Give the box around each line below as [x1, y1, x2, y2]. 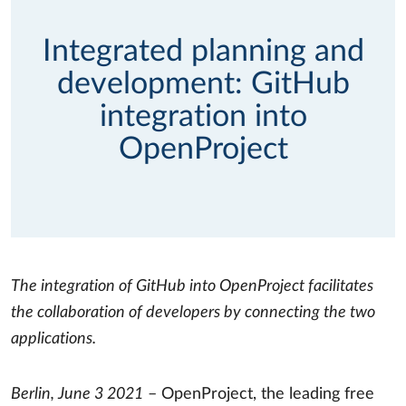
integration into [99, 101, 307, 132]
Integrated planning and [42, 35, 364, 67]
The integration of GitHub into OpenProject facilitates [11, 277, 373, 295]
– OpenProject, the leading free [143, 385, 374, 402]
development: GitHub [56, 68, 350, 100]
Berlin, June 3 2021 [11, 385, 143, 402]
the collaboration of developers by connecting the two [11, 304, 375, 321]
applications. [11, 330, 96, 347]
